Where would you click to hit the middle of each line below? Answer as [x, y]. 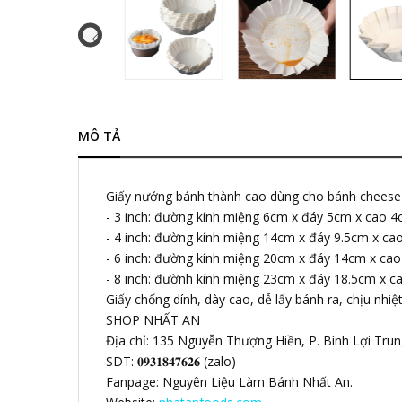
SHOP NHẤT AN [153, 319]
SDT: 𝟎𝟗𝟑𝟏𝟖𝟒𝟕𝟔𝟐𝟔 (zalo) [171, 361]
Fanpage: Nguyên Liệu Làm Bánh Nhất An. [229, 381]
